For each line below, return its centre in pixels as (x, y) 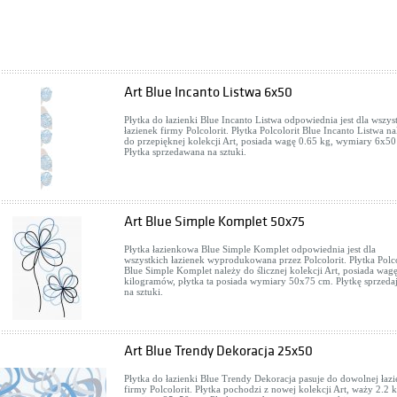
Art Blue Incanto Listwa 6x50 (208, 92)
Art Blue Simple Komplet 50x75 (214, 222)
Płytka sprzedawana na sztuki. (185, 152)
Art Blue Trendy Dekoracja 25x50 (218, 351)
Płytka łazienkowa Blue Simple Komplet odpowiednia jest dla (250, 249)
